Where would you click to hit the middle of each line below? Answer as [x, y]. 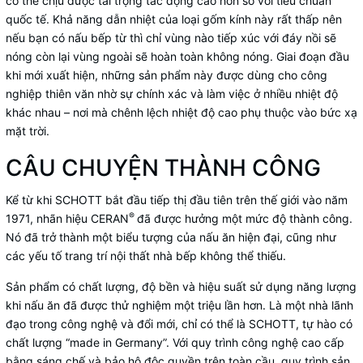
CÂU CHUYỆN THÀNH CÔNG [163, 168]
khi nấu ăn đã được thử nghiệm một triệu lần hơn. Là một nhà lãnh [179, 305]
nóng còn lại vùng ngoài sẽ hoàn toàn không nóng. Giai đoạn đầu [177, 57]
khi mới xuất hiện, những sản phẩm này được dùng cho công [167, 75]
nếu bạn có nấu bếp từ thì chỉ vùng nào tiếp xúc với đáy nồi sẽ [171, 38]
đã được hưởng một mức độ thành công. [245, 219]
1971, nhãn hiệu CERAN [67, 219]
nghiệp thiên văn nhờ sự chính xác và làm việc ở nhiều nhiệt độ [172, 94]
